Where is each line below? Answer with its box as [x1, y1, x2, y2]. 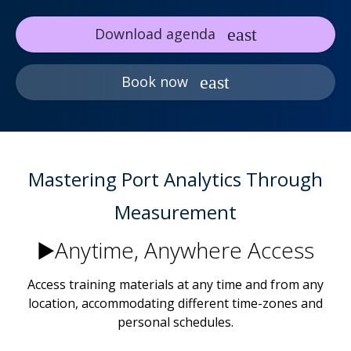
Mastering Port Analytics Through [28, 166, 323, 193]
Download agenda [94, 24, 215, 44]
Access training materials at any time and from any [27, 276, 324, 294]
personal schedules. [118, 313, 233, 331]
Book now [121, 72, 188, 92]
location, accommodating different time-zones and [28, 295, 323, 313]
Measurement [114, 199, 237, 226]
